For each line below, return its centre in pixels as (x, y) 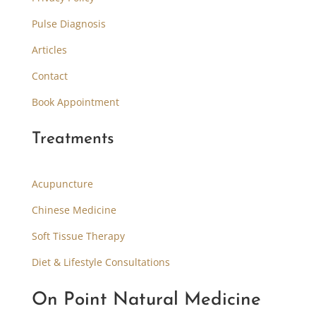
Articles (49, 49)
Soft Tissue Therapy (78, 236)
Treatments (73, 139)
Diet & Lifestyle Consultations (101, 262)
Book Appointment (75, 102)
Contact (49, 75)
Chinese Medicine (74, 209)
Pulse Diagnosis (68, 23)
